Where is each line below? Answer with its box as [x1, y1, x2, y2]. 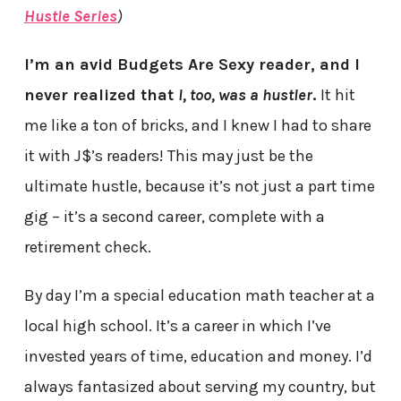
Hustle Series [23, 6, 117, 27]
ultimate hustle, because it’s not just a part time [23, 176, 375, 197]
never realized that [23, 85, 178, 106]
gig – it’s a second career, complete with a [23, 207, 325, 227]
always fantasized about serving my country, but [23, 377, 376, 397]
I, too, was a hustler [177, 85, 312, 106]
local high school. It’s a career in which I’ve [23, 316, 331, 337]
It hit [316, 85, 355, 106]
